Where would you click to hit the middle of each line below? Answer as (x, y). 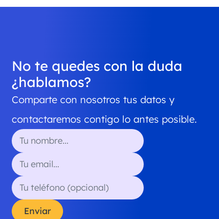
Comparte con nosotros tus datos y (93, 100)
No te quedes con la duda (97, 66)
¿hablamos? (51, 82)
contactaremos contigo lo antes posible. (104, 119)
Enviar (37, 211)
